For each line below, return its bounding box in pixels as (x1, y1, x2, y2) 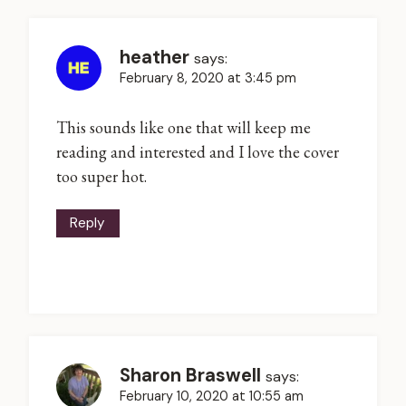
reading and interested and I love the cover (56, 141, 339, 163)
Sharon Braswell (120, 362, 261, 387)
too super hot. (56, 166, 147, 188)
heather (120, 44, 189, 69)
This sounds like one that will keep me (56, 117, 311, 139)
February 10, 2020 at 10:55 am (120, 387, 304, 404)
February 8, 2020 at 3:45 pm (120, 69, 296, 86)
